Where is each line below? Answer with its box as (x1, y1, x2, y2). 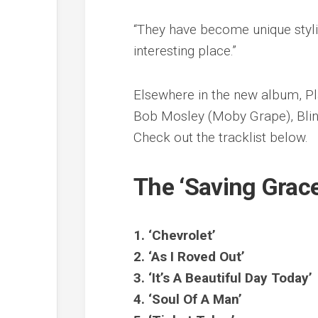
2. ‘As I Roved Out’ (133, 248, 246, 265)
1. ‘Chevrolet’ (133, 226, 216, 243)
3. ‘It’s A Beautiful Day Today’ (133, 269, 313, 286)
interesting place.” (133, 42, 237, 59)
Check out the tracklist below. (133, 128, 309, 146)
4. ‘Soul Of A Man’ (133, 290, 243, 307)
